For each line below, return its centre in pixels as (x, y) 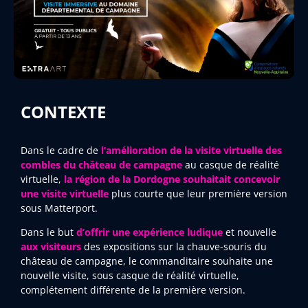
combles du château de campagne (101, 164)
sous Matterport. (59, 208)
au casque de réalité (231, 164)
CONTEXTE (63, 112)
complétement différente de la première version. (133, 289)
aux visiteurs (51, 246)
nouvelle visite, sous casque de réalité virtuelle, (130, 275)
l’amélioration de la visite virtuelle (182, 150)
